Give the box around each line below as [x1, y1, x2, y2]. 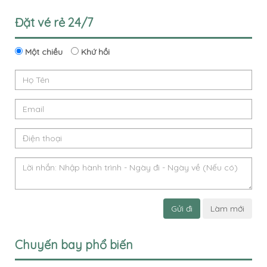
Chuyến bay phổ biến [15, 237, 133, 252]
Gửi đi [171, 203, 193, 214]
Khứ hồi [79, 46, 110, 57]
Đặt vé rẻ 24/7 [15, 15, 93, 30]
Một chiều [23, 46, 63, 57]
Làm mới [210, 203, 244, 214]
